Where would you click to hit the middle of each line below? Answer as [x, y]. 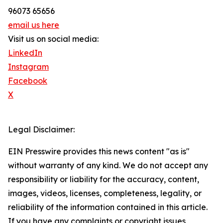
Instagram [28, 67]
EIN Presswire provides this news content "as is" [99, 152]
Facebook [28, 81]
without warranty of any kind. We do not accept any [108, 166]
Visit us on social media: [53, 39]
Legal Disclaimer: [41, 130]
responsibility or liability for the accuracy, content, [104, 179]
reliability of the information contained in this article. [108, 207]
